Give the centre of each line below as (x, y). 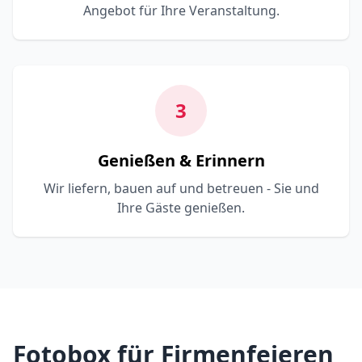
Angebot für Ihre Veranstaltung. (181, 11)
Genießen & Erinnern (181, 160)
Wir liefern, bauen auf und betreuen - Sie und (181, 188)
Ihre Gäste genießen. (181, 208)
